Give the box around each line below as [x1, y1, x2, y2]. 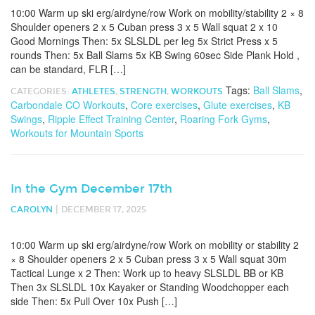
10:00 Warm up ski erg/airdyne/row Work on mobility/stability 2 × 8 [11, 6, 304, 20]
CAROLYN [11, 205, 53, 214]
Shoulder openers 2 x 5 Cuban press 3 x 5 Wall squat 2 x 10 [11, 20, 278, 34]
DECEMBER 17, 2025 [61, 205, 146, 214]
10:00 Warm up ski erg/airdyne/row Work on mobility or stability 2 [11, 238, 299, 252]
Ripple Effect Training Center [48, 112, 174, 126]
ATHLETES [72, 86, 115, 96]
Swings [11, 112, 42, 126]
